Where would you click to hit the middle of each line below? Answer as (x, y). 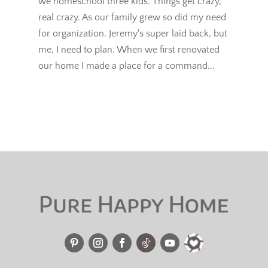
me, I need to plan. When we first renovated (129, 50)
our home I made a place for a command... (126, 66)
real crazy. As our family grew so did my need (132, 18)
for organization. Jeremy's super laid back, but (133, 34)
